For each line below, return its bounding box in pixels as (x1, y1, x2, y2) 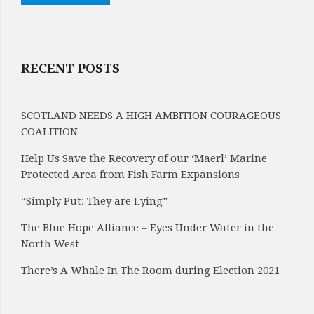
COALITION (21, 125, 78, 138)
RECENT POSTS (21, 61, 120, 76)
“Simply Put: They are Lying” (21, 195, 168, 207)
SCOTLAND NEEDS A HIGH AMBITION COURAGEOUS (21, 109, 281, 122)
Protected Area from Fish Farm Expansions (21, 168, 240, 181)
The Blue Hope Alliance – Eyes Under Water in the (21, 221, 274, 234)
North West (21, 238, 79, 250)
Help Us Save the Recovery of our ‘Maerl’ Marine (21, 152, 267, 165)
